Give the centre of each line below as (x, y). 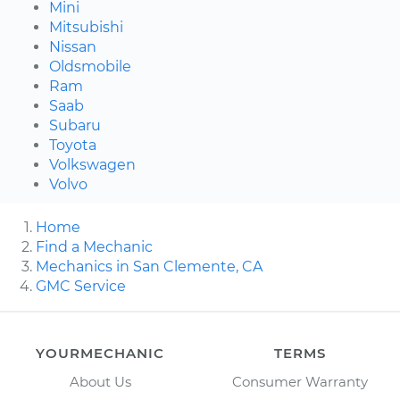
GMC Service (81, 287)
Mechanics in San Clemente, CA (149, 267)
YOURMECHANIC (100, 354)
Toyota (73, 146)
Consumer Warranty (300, 382)
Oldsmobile (90, 67)
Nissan (73, 47)
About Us (100, 382)
